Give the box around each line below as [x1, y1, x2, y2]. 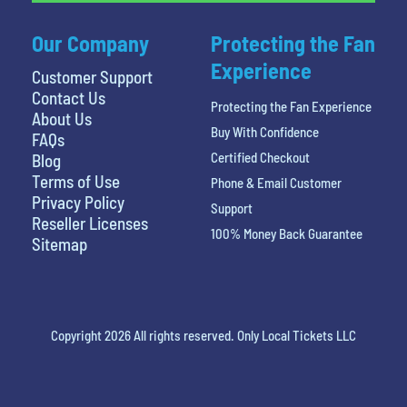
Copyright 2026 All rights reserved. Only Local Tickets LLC [51, 327, 356, 344]
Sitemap [32, 233, 87, 255]
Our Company [32, 30, 149, 57]
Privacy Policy [32, 192, 124, 213]
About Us [32, 108, 92, 130]
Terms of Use [32, 171, 120, 193]
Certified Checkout [210, 149, 310, 166]
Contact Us [32, 87, 105, 109]
